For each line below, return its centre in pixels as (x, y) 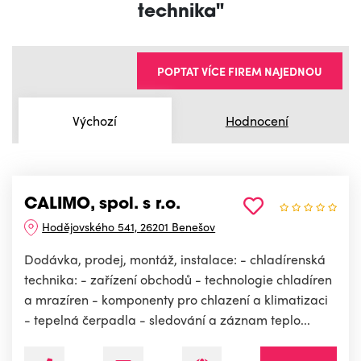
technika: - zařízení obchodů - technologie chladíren (178, 280)
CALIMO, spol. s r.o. (102, 205)
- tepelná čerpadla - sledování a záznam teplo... (167, 320)
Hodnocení (257, 120)
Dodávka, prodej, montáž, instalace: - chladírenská (175, 259)
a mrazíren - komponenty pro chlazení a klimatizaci (176, 300)
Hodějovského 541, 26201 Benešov (129, 227)
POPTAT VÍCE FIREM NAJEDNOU (240, 71)
